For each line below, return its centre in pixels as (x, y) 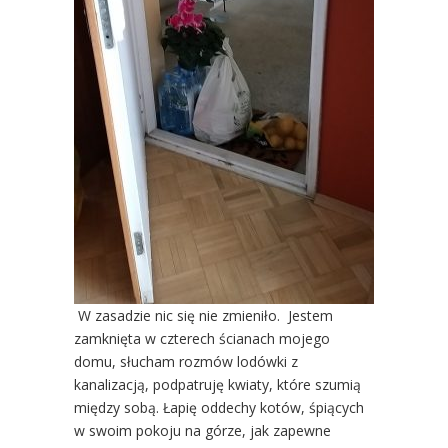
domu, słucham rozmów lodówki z (186, 361)
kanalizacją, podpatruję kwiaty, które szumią (217, 384)
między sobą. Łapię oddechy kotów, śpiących (219, 407)
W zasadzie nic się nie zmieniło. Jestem (203, 315)
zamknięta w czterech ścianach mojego (202, 338)
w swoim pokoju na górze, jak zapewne (202, 430)
